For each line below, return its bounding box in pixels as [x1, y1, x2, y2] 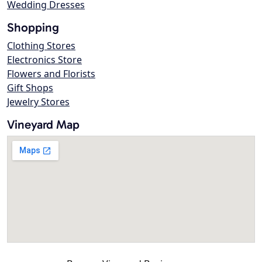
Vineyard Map [7, 117, 80, 132]
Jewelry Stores [7, 95, 70, 109]
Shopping [7, 20, 59, 35]
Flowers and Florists [7, 67, 95, 81]
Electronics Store [7, 53, 82, 67]
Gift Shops [7, 81, 53, 95]
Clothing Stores [7, 39, 75, 53]
